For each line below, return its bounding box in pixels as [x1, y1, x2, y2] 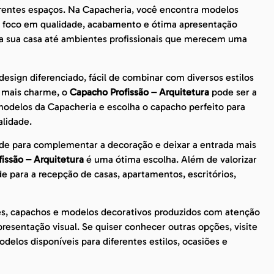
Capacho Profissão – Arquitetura [70, 86, 209, 98]
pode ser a [209, 86, 257, 98]
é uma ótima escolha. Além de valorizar [84, 153, 257, 165]
